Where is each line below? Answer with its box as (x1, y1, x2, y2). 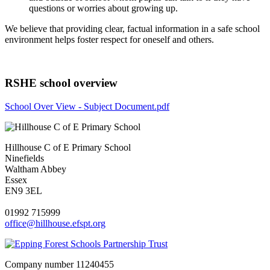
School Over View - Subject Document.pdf (5, 101, 169, 112)
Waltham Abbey (5, 164, 66, 175)
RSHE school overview (5, 77, 118, 90)
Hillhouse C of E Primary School (5, 142, 131, 153)
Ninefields (5, 153, 44, 164)
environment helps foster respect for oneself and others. (5, 34, 214, 45)
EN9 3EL (5, 186, 42, 196)
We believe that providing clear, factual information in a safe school (5, 23, 260, 34)
